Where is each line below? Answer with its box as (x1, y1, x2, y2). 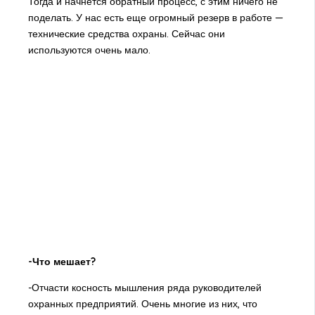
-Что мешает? (27, 255, 96, 269)
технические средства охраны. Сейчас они (27, 27, 225, 41)
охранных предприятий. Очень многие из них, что (27, 297, 257, 311)
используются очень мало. (27, 44, 150, 57)
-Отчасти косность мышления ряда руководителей (27, 281, 262, 295)
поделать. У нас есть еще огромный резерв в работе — (27, 11, 283, 25)
